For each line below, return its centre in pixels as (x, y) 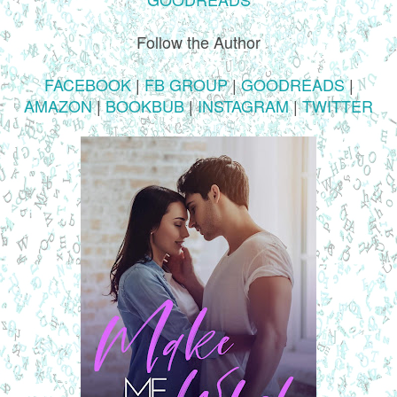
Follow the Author (198, 41)
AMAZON (58, 105)
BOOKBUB (145, 105)
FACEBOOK (87, 84)
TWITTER (338, 105)
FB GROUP (186, 84)
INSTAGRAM (243, 105)
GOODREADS (292, 84)
